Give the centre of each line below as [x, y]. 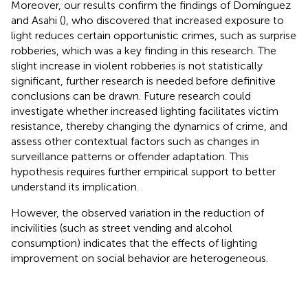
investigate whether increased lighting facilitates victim [145, 111]
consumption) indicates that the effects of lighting [134, 243]
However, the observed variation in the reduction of [137, 212]
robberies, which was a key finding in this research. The [144, 50]
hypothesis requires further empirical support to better [143, 171]
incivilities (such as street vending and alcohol [122, 228]
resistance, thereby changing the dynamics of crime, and [149, 126]
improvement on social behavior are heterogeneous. [140, 258]
